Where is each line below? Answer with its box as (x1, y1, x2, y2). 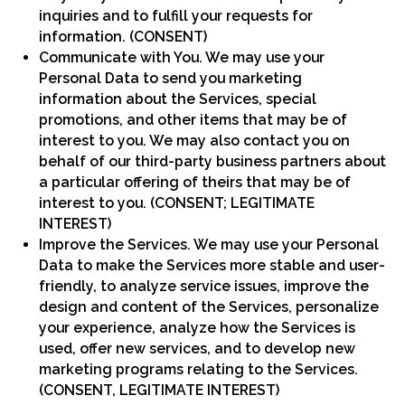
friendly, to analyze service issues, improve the (39, 277, 370, 295)
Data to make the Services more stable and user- (39, 256, 386, 274)
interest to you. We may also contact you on (39, 131, 351, 149)
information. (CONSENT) (39, 27, 208, 45)
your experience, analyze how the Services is (39, 318, 356, 336)
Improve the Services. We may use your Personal (39, 235, 380, 253)
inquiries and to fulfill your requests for (39, 6, 314, 24)
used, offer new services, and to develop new (39, 339, 356, 357)
